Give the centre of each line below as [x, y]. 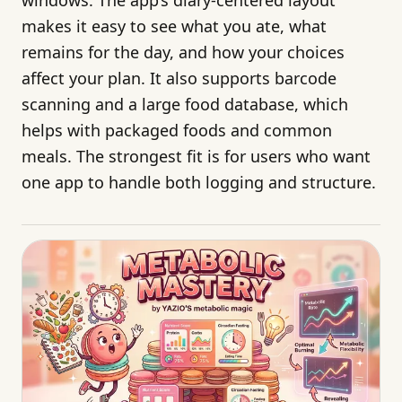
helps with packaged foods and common [177, 130]
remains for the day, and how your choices [183, 52]
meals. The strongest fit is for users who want [196, 156]
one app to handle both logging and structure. [199, 182]
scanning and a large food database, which [185, 104]
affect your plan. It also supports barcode [179, 78]
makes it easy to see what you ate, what [174, 26]
